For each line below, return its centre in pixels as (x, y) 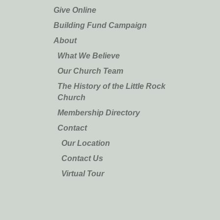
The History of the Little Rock (111, 86)
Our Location (85, 143)
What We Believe (88, 55)
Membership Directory (98, 112)
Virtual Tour (82, 173)
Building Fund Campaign (100, 25)
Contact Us (82, 158)
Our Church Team (90, 71)
